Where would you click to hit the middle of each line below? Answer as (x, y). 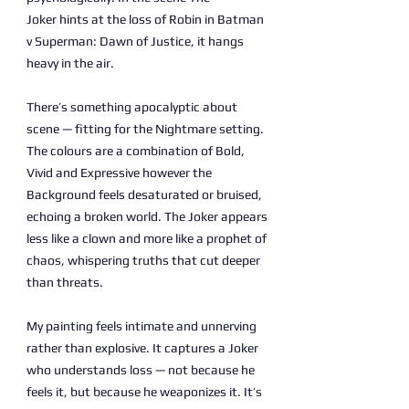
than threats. (65, 282)
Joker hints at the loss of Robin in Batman (145, 19)
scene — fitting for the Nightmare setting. (145, 129)
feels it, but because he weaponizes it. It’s (144, 392)
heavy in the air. (70, 63)
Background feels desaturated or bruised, (144, 194)
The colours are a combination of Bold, (136, 151)
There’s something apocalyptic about (132, 107)
